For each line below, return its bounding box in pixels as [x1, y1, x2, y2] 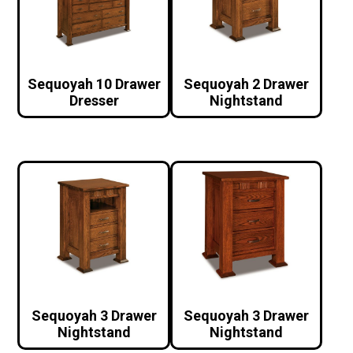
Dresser [69, 92, 119, 109]
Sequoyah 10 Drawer [27, 76, 161, 92]
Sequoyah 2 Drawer [184, 76, 310, 92]
